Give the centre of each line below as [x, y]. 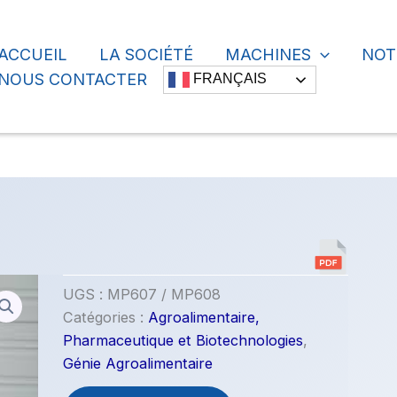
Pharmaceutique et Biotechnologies [183, 341]
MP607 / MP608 [163, 295]
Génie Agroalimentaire [137, 364]
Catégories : [105, 318]
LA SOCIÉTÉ [147, 54]
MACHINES [269, 54]
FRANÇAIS [229, 78]
